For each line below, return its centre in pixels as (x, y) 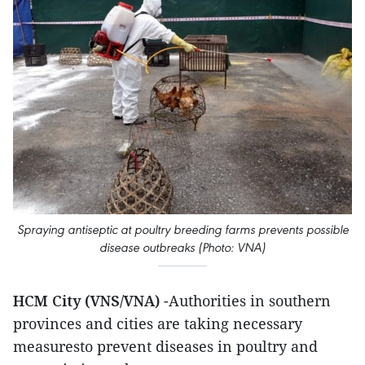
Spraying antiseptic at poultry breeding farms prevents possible (182, 229)
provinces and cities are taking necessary (158, 323)
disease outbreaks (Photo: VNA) (182, 247)
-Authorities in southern (245, 300)
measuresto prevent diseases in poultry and (165, 346)
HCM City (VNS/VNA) (86, 300)
